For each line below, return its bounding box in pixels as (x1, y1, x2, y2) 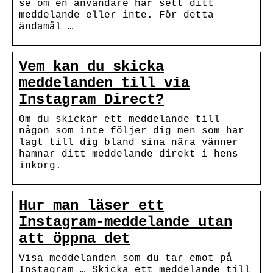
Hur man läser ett (19, 197, 164, 214)
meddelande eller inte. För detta (19, 9, 214, 21)
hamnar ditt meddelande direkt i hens (19, 148, 238, 160)
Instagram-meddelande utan (19, 213, 232, 230)
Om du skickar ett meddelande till (19, 113, 220, 125)
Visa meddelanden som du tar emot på (19, 252, 232, 264)
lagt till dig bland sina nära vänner (19, 136, 238, 148)
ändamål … (19, 21, 74, 32)
